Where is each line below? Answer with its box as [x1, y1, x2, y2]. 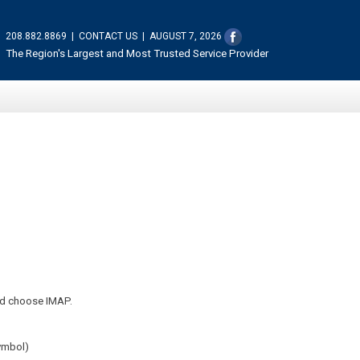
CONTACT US [79, 30, 137, 42]
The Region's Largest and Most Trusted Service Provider [6, 47, 268, 59]
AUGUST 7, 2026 [149, 30, 222, 42]
